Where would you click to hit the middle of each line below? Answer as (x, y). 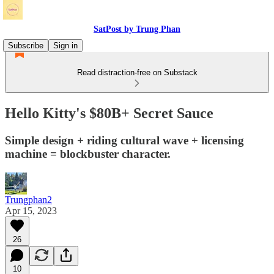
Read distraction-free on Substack (137, 72)
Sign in (65, 46)
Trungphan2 (28, 199)
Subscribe (26, 46)
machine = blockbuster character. (88, 154)
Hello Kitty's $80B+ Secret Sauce (109, 113)
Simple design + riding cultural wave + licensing (124, 140)
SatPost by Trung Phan (137, 29)
